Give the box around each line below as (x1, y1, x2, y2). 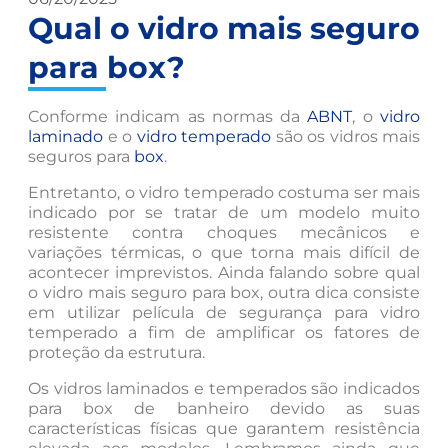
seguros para (28, 147, 134, 167)
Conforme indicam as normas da (28, 107, 308, 127)
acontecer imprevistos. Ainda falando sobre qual (28, 263, 420, 283)
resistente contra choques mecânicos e (28, 223, 420, 243)
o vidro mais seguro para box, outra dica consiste (28, 283, 420, 303)
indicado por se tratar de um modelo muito (28, 203, 420, 223)
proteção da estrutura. (28, 343, 205, 363)
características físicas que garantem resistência (28, 419, 420, 439)
